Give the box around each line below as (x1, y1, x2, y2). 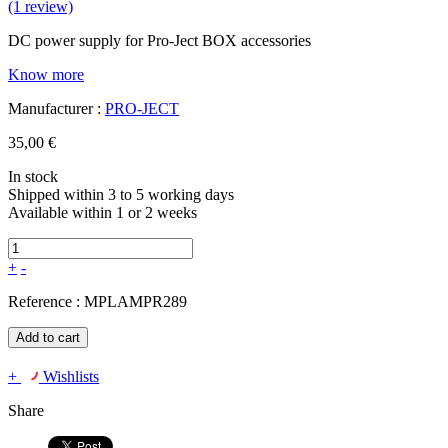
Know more (8, 66, 84, 84)
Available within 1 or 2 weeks (8, 204, 197, 222)
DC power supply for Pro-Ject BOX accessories (8, 32, 311, 50)
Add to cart (16, 330, 80, 346)
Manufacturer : (8, 100, 105, 118)
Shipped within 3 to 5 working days (8, 186, 234, 204)
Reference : (8, 293, 84, 311)
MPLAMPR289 (84, 293, 187, 311)
